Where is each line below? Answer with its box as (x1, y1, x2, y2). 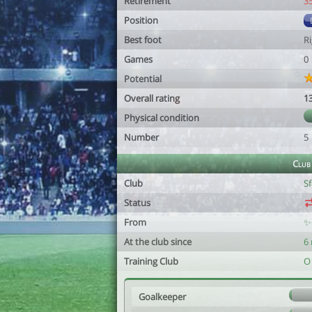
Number (124, 131, 159, 143)
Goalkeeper (139, 290, 186, 303)
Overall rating (124, 92, 180, 104)
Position (124, 14, 158, 26)
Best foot (124, 33, 162, 46)
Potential (124, 72, 162, 85)
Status (124, 196, 150, 209)
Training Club (124, 255, 178, 267)
